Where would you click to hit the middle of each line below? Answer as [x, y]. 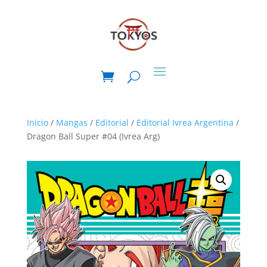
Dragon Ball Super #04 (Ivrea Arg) [93, 136]
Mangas [72, 122]
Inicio [37, 122]
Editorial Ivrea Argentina [185, 122]
